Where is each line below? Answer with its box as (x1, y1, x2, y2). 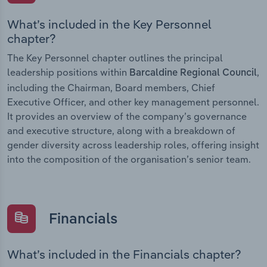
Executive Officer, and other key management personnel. (7, 96, 259, 108)
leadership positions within (7, 66, 129, 79)
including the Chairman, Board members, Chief (7, 82, 215, 94)
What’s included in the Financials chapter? (7, 246, 241, 262)
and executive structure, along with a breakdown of (7, 125, 235, 137)
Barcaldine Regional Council (129, 69, 257, 79)
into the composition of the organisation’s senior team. (7, 153, 251, 166)
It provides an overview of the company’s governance (7, 110, 247, 123)
